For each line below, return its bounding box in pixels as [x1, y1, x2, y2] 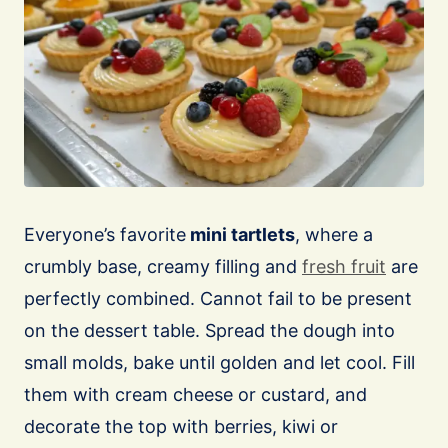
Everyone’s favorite [24, 223, 186, 245]
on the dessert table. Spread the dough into [24, 319, 395, 341]
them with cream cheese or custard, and [24, 383, 367, 405]
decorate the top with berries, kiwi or [24, 415, 338, 437]
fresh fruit [302, 255, 386, 277]
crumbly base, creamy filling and [24, 255, 302, 277]
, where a [295, 223, 373, 245]
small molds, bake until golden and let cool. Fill [24, 351, 415, 373]
